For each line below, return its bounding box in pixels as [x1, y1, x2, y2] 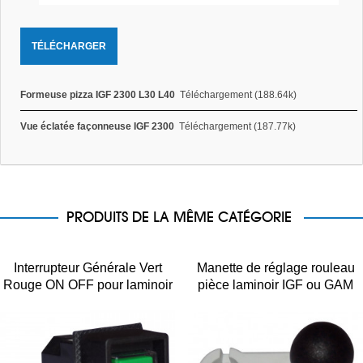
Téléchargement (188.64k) [179, 88, 297, 100]
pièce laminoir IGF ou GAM [198, 277, 353, 292]
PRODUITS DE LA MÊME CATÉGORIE [66, 207, 292, 226]
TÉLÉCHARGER [31, 40, 106, 52]
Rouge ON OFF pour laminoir [2, 277, 173, 292]
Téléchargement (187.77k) [178, 120, 296, 132]
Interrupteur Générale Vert [13, 260, 162, 275]
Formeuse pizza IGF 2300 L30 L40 [19, 88, 175, 100]
